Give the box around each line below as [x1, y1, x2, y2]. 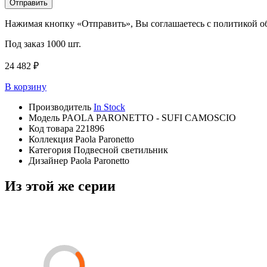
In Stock [94, 102, 125, 112]
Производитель [29, 102, 94, 112]
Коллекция [29, 134, 75, 144]
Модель [29, 113, 62, 123]
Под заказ [5, 39, 46, 49]
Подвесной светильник [73, 145, 168, 155]
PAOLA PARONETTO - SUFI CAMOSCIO [62, 113, 236, 123]
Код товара [29, 123, 76, 133]
